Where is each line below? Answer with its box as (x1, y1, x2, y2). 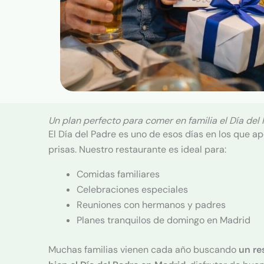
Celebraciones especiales (77, 183, 188, 196)
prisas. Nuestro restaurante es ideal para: (48, 143, 226, 156)
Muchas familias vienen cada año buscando (48, 243, 239, 256)
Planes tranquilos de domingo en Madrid (77, 214, 250, 226)
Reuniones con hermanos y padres (77, 199, 226, 211)
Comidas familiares (77, 168, 160, 180)
